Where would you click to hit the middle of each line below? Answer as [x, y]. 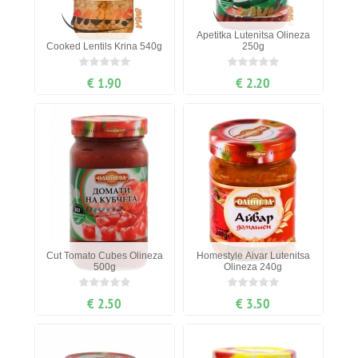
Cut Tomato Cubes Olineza [104, 256]
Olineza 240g [253, 267]
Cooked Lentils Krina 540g [105, 47]
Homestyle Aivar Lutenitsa [253, 256]
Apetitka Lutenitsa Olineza [253, 36]
